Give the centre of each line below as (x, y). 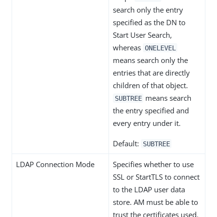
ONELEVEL (160, 48)
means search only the (150, 60)
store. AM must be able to (155, 202)
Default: (127, 143)
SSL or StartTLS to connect (156, 177)
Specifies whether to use (153, 164)
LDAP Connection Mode (55, 164)
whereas (128, 47)
